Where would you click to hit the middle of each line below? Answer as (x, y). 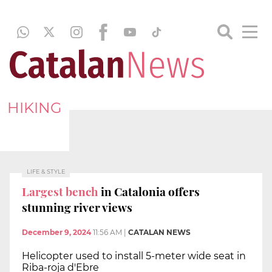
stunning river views (77, 207)
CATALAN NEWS (159, 233)
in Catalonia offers (149, 191)
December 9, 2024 (56, 233)
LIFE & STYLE (46, 172)
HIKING (35, 107)
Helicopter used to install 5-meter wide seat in (134, 256)
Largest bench (60, 191)
